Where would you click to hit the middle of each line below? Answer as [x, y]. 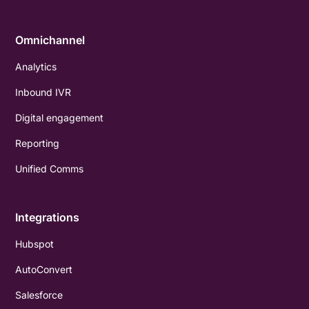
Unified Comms [50, 168]
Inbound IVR [43, 92]
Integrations [48, 217]
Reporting [38, 143]
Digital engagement [60, 117]
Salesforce [39, 295]
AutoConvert [44, 269]
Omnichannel [50, 40]
